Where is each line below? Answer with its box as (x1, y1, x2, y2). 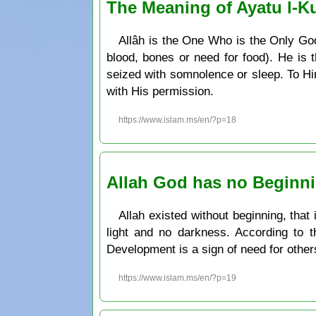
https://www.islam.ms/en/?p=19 (119, 273, 237, 283)
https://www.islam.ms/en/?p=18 (119, 114, 237, 125)
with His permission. (106, 83, 214, 98)
